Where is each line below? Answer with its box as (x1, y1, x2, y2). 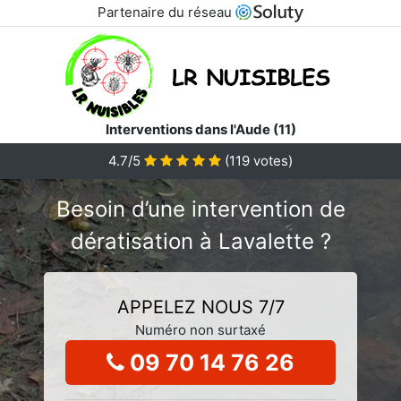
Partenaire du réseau (97, 4, 235, 21)
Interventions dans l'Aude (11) (105, 120, 296, 138)
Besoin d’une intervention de (55, 195, 346, 222)
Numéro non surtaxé (135, 320, 266, 338)
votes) (250, 151, 293, 169)
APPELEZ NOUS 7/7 (116, 295, 285, 318)
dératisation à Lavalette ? (70, 227, 331, 254)
